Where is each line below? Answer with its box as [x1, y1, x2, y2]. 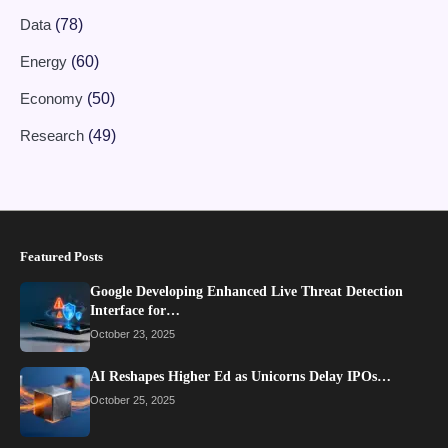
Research [20, 127, 88, 145]
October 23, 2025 [90, 328, 175, 341]
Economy [20, 90, 87, 108]
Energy [20, 53, 71, 71]
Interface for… [90, 303, 180, 319]
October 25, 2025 [90, 394, 175, 407]
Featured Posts [20, 249, 103, 265]
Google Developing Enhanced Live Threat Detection [90, 284, 403, 300]
